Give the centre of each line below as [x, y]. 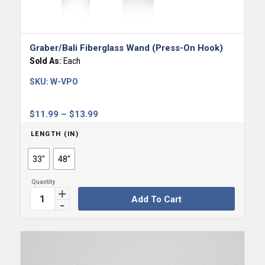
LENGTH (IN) [55, 134]
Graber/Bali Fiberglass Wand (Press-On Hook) [126, 48]
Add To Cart [156, 200]
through [114, 156]
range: [111, 128]
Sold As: [46, 61]
